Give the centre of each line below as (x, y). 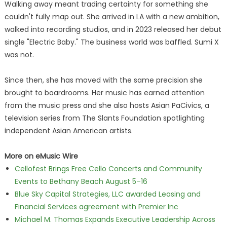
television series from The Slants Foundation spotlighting (104, 118)
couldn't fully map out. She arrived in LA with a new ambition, (112, 17)
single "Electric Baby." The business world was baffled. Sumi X (111, 42)
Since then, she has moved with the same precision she (103, 80)
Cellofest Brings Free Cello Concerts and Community (108, 169)
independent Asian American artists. (68, 131)
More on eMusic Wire (41, 156)
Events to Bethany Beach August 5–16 (81, 181)
